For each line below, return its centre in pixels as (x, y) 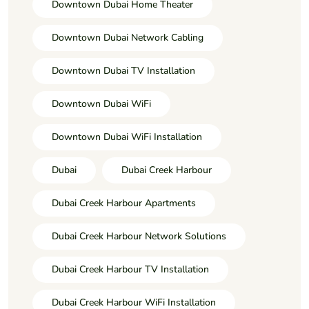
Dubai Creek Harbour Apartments (124, 203)
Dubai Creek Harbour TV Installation (130, 269)
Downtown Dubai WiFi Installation (127, 137)
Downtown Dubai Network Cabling (128, 37)
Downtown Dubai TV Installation (123, 70)
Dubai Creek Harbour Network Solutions (139, 236)
